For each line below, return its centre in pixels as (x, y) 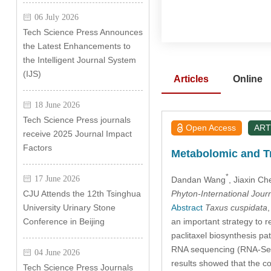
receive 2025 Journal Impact (77, 134)
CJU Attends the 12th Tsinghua (82, 194)
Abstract (187, 207)
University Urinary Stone (69, 207)
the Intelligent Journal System (79, 60)
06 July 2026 (56, 17)
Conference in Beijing (64, 221)
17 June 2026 (57, 178)
